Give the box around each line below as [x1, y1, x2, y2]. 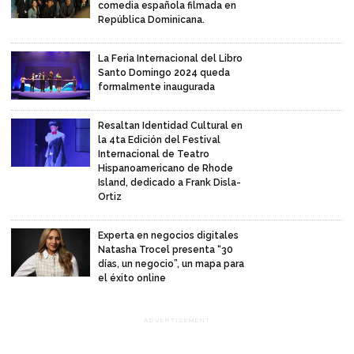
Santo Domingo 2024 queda [98, 67, 230, 79]
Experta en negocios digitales [98, 230, 239, 242]
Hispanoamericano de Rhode [98, 163, 233, 175]
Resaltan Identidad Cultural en [98, 120, 243, 132]
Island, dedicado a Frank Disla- [98, 177, 241, 189]
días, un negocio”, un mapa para [98, 258, 244, 270]
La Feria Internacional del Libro [98, 53, 243, 65]
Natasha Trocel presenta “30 [98, 244, 233, 256]
